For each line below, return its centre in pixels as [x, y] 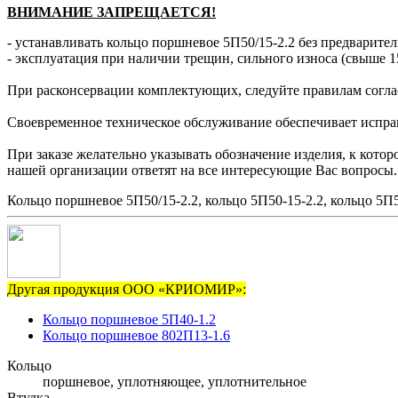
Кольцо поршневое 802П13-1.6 [136, 336]
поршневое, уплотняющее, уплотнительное [175, 382]
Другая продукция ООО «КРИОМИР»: [127, 290]
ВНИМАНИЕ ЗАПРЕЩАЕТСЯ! [111, 12]
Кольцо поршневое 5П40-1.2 [129, 320]
